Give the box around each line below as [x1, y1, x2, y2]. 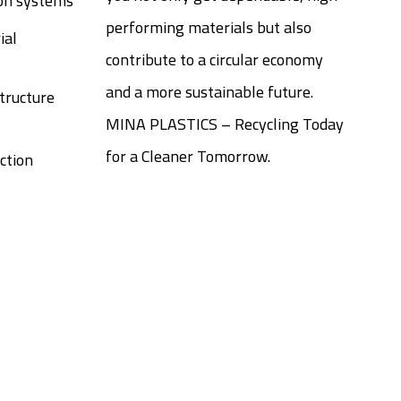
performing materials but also [105, 12, 311, 42]
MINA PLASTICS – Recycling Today [105, 108, 344, 139]
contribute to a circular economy [105, 44, 323, 74]
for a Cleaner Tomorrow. [105, 141, 270, 171]
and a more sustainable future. [105, 76, 313, 107]
